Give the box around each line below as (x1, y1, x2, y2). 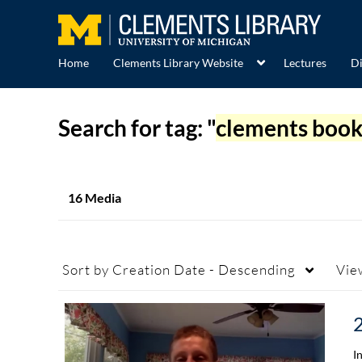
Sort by (62, 261, 109, 279)
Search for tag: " (58, 114, 216, 142)
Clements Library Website (113, 56, 243, 70)
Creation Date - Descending (109, 261, 296, 279)
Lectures (284, 56, 326, 70)
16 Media (68, 190, 121, 206)
